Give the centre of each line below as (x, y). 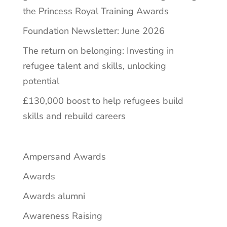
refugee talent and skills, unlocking (94, 66)
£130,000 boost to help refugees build (103, 101)
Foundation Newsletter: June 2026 (93, 31)
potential (41, 81)
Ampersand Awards (64, 156)
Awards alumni (54, 196)
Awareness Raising (62, 216)
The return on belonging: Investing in (98, 50)
